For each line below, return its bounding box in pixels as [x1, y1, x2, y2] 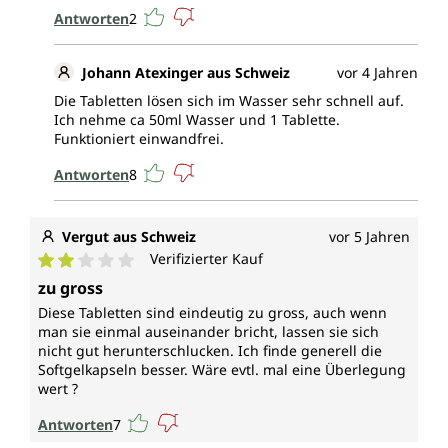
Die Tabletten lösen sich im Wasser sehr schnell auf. [54, 91, 404, 111]
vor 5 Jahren [329, 227, 410, 247]
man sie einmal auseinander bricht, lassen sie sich [38, 322, 379, 342]
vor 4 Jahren [337, 63, 418, 83]
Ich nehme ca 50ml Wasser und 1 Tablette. [54, 110, 340, 130]
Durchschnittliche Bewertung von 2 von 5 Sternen [37, 268, 413, 291]
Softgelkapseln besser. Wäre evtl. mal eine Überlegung [38, 360, 406, 380]
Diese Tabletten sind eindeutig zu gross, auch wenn [38, 303, 387, 323]
